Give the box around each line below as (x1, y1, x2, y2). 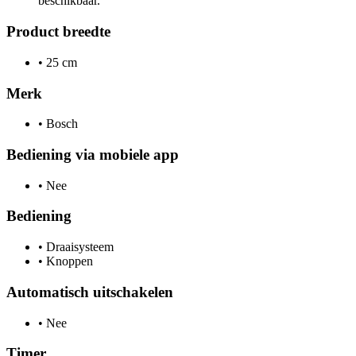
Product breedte (6, 23, 110, 41)
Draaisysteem (43, 240, 114, 254)
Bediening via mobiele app (6, 146, 179, 163)
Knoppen (43, 254, 93, 269)
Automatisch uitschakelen (6, 283, 173, 300)
